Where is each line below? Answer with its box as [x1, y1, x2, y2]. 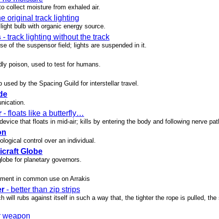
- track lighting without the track [1, 33, 109, 42]
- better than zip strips [4, 185, 80, 194]
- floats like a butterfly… [1, 109, 84, 118]
